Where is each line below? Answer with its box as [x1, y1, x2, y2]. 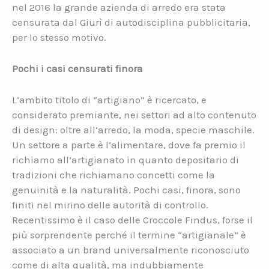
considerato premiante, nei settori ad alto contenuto [12, 109, 256, 121]
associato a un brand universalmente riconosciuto [12, 244, 249, 256]
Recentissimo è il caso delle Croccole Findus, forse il [12, 214, 253, 226]
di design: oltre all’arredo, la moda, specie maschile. [12, 124, 255, 136]
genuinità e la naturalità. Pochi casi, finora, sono [12, 184, 241, 196]
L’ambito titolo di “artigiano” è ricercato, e [12, 94, 207, 106]
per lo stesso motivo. [12, 31, 106, 43]
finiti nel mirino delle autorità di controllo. [12, 199, 208, 211]
